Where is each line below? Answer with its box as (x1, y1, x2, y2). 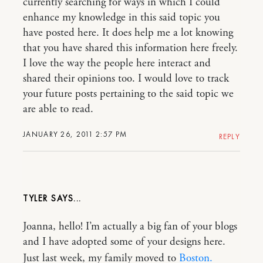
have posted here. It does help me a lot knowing (23, 25, 233, 40)
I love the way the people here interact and (23, 56, 211, 70)
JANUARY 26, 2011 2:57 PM (23, 129, 127, 139)
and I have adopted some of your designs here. (23, 234, 225, 249)
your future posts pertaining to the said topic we (23, 86, 234, 101)
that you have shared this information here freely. (23, 41, 238, 55)
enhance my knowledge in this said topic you (23, 10, 220, 25)
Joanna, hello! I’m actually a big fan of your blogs (23, 219, 237, 234)
